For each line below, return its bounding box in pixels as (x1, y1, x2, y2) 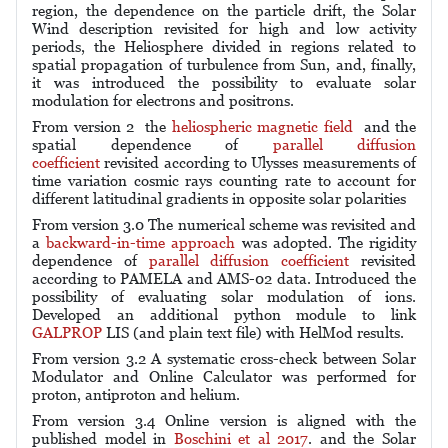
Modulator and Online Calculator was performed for (32, 368, 416, 385)
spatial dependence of (32, 136, 273, 153)
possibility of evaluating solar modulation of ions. (32, 288, 416, 305)
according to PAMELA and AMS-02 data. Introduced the (32, 270, 416, 287)
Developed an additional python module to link (32, 306, 416, 323)
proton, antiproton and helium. (32, 386, 240, 403)
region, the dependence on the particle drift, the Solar (32, 2, 416, 19)
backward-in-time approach (46, 234, 236, 251)
